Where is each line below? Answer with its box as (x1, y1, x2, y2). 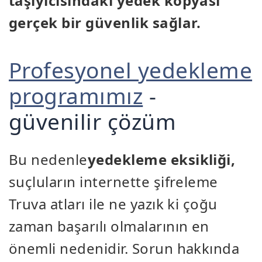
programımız (9, 81, 143, 111)
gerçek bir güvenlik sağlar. (9, 13, 201, 33)
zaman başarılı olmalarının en (9, 216, 209, 236)
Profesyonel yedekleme (9, 55, 253, 85)
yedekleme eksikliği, (87, 150, 236, 170)
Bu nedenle (9, 150, 88, 170)
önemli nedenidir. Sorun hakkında (9, 239, 240, 258)
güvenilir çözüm (9, 106, 177, 137)
